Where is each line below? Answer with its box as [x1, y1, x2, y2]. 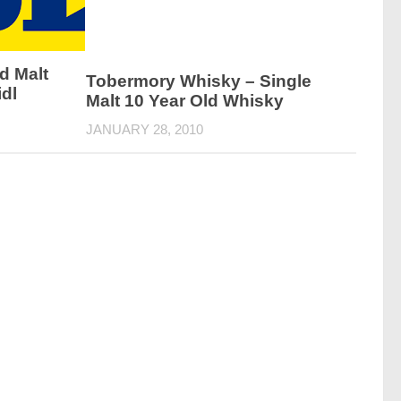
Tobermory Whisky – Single [86, 72, 312, 91]
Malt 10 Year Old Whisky [86, 91, 285, 111]
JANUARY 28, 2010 [86, 122, 204, 138]
